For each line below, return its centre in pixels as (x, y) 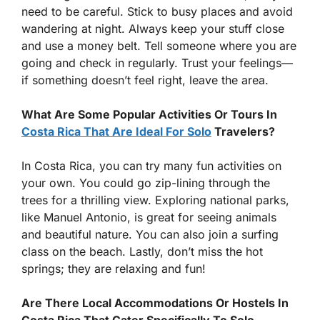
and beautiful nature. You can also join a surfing (150, 234)
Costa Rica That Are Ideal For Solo (116, 131)
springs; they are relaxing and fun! (114, 268)
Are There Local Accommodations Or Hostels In (155, 302)
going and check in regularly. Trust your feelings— (157, 62)
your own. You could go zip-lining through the (146, 182)
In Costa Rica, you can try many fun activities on (151, 165)
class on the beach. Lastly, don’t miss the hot (142, 251)
